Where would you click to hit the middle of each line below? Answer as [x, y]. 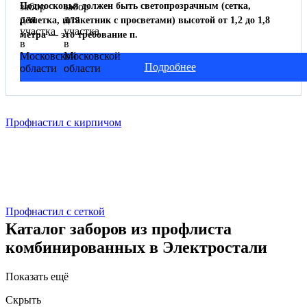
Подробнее [170, 66]
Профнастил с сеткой [55, 211]
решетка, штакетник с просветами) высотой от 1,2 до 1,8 [145, 20]
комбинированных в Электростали [136, 248]
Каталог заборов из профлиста [119, 229]
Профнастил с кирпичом [63, 122]
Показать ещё [37, 277]
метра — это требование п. [79, 34]
